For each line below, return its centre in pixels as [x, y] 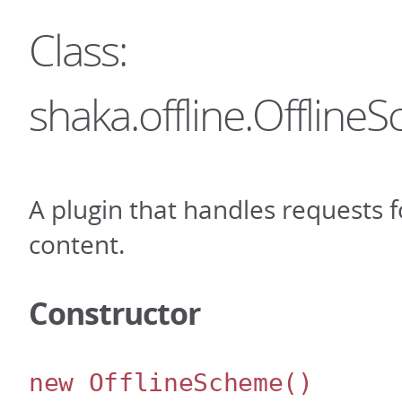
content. [77, 245]
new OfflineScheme [156, 383]
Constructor [114, 314]
